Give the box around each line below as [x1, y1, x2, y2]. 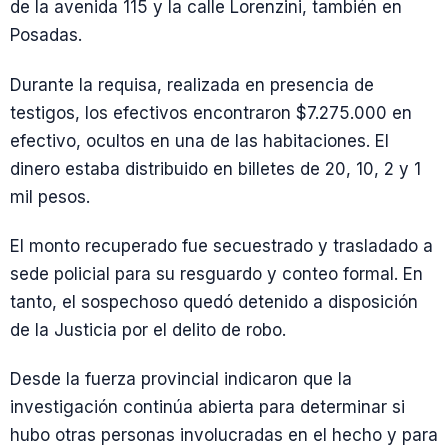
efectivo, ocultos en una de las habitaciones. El [10, 130, 389, 151]
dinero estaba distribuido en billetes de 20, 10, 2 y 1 [10, 158, 421, 179]
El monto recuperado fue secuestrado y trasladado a [10, 235, 433, 256]
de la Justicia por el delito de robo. [10, 319, 286, 340]
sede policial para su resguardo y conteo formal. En [10, 263, 423, 284]
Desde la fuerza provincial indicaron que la [10, 369, 352, 390]
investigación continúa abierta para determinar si [10, 397, 405, 418]
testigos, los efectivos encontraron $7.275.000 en [10, 102, 412, 123]
